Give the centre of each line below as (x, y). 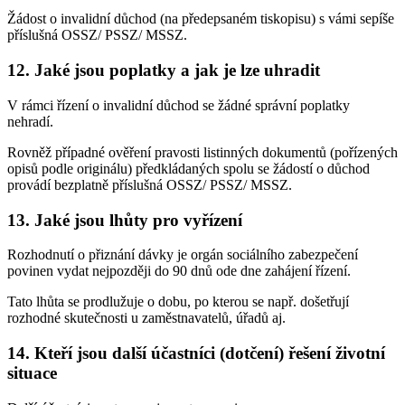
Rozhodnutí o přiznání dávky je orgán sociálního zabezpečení (183, 255)
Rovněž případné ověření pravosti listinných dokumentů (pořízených (202, 152)
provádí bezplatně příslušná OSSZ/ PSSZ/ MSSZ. (150, 184)
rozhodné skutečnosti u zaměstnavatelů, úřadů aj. (146, 318)
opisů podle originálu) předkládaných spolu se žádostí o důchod (188, 168)
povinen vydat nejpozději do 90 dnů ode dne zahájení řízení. (179, 271)
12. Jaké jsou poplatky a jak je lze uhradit (164, 71)
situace (32, 372)
